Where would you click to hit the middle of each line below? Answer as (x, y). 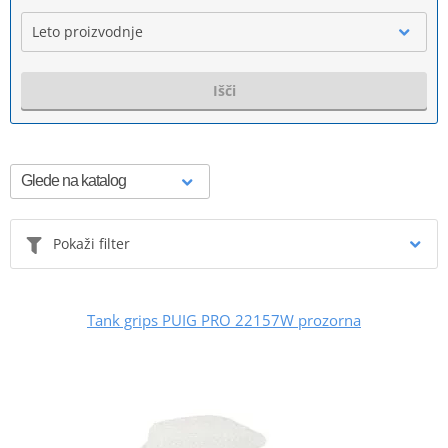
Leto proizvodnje (87, 31)
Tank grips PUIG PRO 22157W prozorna (224, 319)
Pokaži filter (91, 243)
